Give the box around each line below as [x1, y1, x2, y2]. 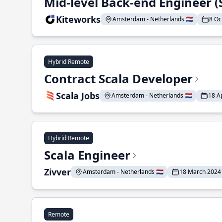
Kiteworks [56, 13, 101, 25]
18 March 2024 [179, 167, 221, 176]
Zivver [44, 166, 71, 178]
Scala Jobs [56, 90, 100, 102]
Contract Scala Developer [44, 70, 193, 87]
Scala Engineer [44, 147, 130, 163]
